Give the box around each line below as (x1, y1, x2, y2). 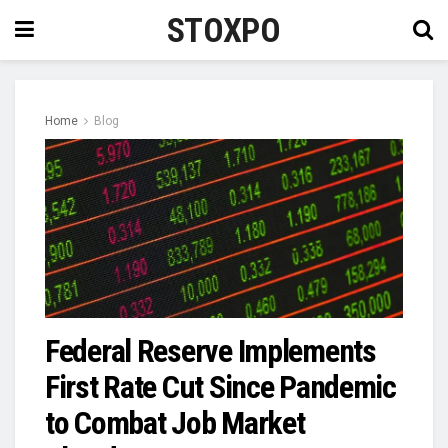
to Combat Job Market (45, 404, 305, 442)
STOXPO (167, 10, 280, 50)
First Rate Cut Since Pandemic (45, 368, 396, 406)
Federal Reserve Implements (45, 332, 376, 370)
